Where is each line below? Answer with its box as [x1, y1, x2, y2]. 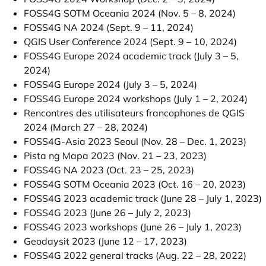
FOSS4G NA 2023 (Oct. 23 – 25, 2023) [24, 164, 194, 176]
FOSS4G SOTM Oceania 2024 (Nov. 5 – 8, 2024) [24, 7, 236, 19]
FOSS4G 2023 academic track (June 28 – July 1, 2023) [24, 192, 262, 204]
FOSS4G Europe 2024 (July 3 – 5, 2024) [24, 78, 197, 90]
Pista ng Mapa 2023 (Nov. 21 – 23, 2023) [24, 150, 207, 161]
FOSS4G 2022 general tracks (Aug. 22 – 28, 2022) [24, 249, 246, 261]
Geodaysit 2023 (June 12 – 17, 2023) [24, 235, 187, 247]
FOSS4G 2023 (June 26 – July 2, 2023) [24, 207, 191, 218]
